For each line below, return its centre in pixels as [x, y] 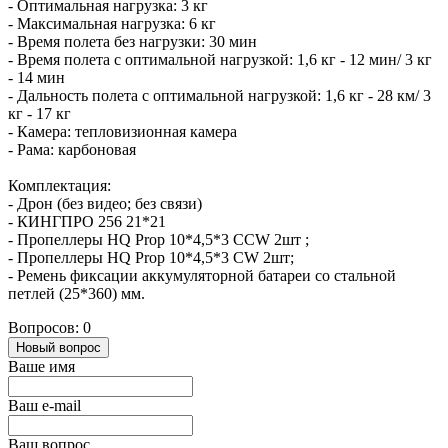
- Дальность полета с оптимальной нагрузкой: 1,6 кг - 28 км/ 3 [219, 95]
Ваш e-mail [44, 405]
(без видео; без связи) [129, 203]
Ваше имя [41, 366]
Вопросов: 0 [49, 327]
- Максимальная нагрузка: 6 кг [112, 23]
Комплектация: [59, 185]
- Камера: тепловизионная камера [122, 131]
